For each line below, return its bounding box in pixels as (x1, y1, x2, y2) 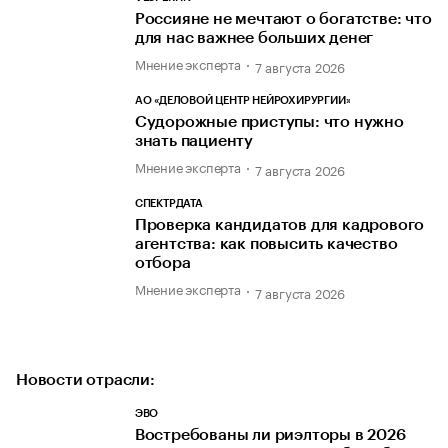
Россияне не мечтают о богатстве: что (134, 10, 432, 27)
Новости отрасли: (16, 371, 155, 388)
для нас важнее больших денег (134, 29, 374, 46)
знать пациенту (134, 133, 254, 150)
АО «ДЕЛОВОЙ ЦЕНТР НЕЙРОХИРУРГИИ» (134, 95, 351, 107)
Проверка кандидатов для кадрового (134, 217, 425, 234)
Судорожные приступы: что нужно (134, 114, 404, 131)
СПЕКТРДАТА (134, 198, 203, 210)
